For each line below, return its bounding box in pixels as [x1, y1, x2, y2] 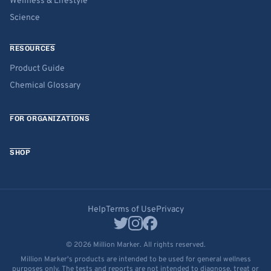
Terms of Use [105, 204, 156, 215]
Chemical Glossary [10, 80, 80, 91]
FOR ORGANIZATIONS [10, 114, 90, 123]
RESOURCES [10, 44, 56, 53]
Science [10, 13, 40, 23]
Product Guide [10, 64, 65, 74]
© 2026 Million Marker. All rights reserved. [65, 240, 206, 250]
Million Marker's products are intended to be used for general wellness [20, 255, 251, 264]
